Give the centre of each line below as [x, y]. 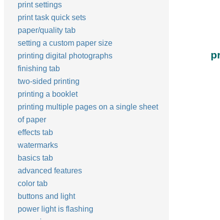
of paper [32, 120]
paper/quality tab [47, 30]
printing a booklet [48, 94]
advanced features [50, 171]
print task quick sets [52, 17]
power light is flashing [55, 209]
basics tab [35, 158]
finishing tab [39, 69]
